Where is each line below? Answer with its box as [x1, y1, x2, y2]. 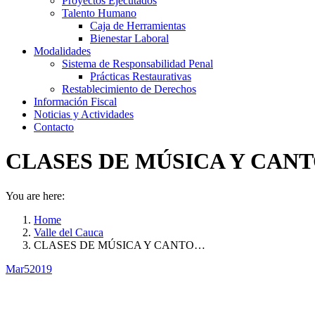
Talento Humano [62, 7, 136, 19]
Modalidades [34, 45, 91, 57]
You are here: [6, 189, 65, 202]
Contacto [34, 121, 74, 133]
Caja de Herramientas [90, 20, 186, 32]
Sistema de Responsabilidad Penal [62, 58, 213, 70]
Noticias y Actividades [34, 108, 134, 120]
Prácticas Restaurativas [90, 70, 191, 82]
